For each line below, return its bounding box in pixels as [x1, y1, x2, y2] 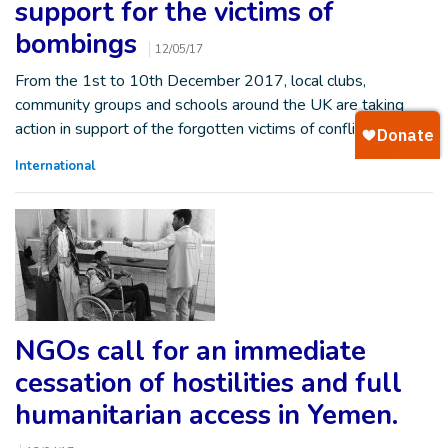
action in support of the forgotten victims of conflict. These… [15, 118, 429, 140]
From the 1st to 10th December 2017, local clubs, [15, 70, 366, 92]
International [15, 157, 96, 175]
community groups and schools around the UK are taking [15, 94, 404, 116]
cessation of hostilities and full [15, 365, 402, 402]
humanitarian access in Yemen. [15, 397, 398, 434]
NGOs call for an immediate [15, 333, 366, 370]
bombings [15, 26, 144, 63]
